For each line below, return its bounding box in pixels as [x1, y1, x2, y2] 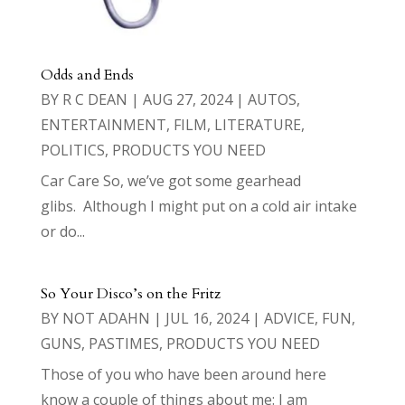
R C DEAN [61, 89, 127, 109]
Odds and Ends [40, 64, 134, 85]
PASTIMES [88, 333, 159, 353]
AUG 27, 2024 [142, 89, 232, 109]
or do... [40, 221, 85, 241]
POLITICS [40, 139, 105, 160]
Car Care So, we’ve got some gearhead [40, 170, 301, 191]
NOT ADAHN [61, 307, 150, 328]
